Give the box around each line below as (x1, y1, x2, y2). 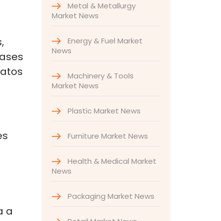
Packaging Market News (65, 191, 154, 201)
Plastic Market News (65, 106, 141, 116)
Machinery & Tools (65, 71, 134, 81)
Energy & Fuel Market (65, 36, 143, 46)
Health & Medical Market (65, 156, 156, 166)
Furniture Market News (65, 131, 148, 141)
